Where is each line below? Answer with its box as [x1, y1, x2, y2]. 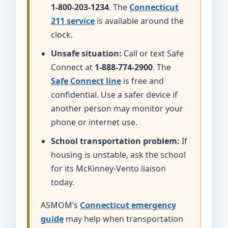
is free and [121, 75, 164, 87]
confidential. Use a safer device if [51, 89, 178, 100]
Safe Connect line [51, 75, 121, 87]
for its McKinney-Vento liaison [51, 163, 166, 174]
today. [51, 177, 74, 188]
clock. [51, 29, 73, 40]
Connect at [51, 62, 95, 73]
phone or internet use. [51, 117, 137, 128]
